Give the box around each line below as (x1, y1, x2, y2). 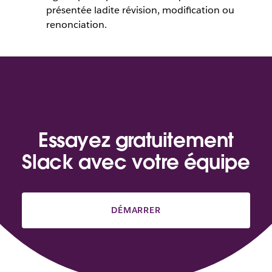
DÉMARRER (111, 204, 161, 216)
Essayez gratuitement (38, 127, 234, 152)
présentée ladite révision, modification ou (46, 3, 234, 16)
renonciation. (46, 18, 107, 31)
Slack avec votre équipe (22, 149, 250, 174)
